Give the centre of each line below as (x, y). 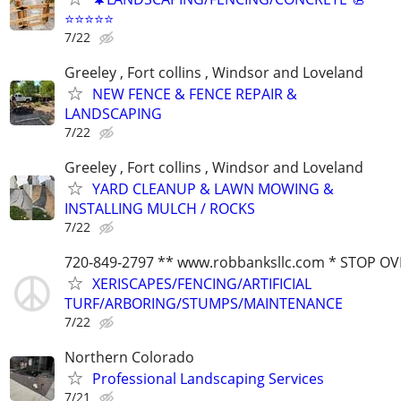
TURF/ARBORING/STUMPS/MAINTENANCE (204, 304)
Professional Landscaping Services (208, 379)
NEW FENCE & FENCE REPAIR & (195, 94)
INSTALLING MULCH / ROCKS (160, 208)
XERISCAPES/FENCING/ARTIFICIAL (202, 284)
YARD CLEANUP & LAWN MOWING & (213, 188)
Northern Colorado (129, 358)
